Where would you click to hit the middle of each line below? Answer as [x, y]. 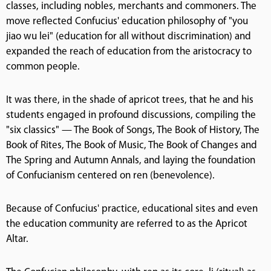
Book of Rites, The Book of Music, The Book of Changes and [132, 145]
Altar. [17, 239]
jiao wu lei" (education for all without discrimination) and [129, 36]
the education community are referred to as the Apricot [127, 224]
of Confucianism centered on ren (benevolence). [110, 175]
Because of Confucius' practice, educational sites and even [132, 209]
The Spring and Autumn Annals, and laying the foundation [131, 160]
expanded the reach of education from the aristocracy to [129, 51]
